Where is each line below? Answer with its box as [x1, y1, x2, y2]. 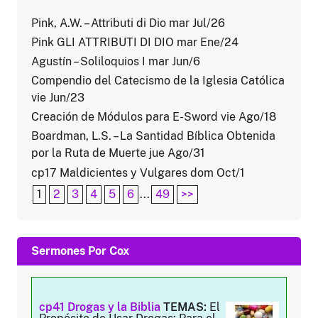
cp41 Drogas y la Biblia [39, 300, 160, 314]
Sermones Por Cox [31, 244, 129, 258]
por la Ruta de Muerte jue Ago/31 [31, 146, 205, 160]
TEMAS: [163, 300, 207, 314]
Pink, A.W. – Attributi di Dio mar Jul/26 [31, 16, 225, 30]
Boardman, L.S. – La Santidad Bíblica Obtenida [31, 129, 275, 143]
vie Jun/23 [31, 91, 84, 105]
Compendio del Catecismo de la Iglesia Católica [31, 74, 285, 88]
